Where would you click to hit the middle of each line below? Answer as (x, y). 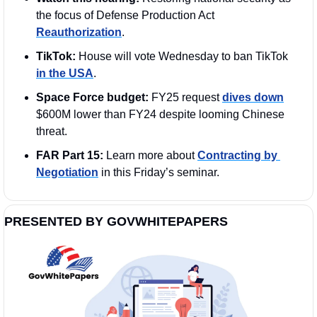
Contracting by (237, 155)
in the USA (65, 73)
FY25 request (185, 97)
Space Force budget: (92, 97)
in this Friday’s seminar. (160, 172)
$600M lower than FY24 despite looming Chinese (160, 114)
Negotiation (67, 172)
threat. (53, 131)
